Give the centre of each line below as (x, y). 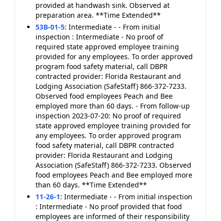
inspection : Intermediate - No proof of (99, 37)
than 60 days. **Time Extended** (91, 185)
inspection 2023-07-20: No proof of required (108, 116)
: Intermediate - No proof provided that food (109, 206)
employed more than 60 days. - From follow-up (113, 106)
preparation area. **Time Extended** (98, 15)
